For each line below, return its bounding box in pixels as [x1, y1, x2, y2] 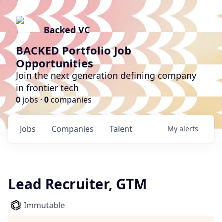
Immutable [24, 200, 65, 211]
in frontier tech [16, 82, 79, 94]
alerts [179, 124, 198, 133]
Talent [110, 123, 132, 134]
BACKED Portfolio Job [16, 43, 131, 57]
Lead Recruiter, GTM [8, 174, 147, 193]
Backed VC [44, 24, 90, 36]
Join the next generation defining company [16, 69, 196, 81]
